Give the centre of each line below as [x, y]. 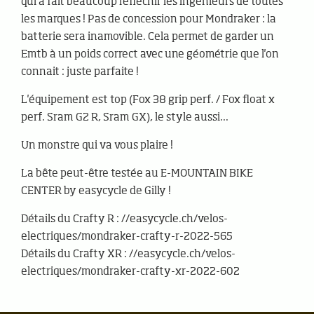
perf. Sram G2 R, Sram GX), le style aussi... [125, 118]
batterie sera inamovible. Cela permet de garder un [148, 37]
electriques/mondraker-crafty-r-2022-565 [127, 237]
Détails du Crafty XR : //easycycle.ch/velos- [128, 254]
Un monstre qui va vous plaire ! [97, 146]
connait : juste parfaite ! [80, 72]
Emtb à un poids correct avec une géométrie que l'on [150, 55]
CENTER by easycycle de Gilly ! [96, 191]
